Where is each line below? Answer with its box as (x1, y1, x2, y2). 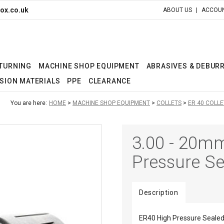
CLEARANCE (88, 76, 131, 85)
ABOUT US (163, 6, 192, 13)
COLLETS (156, 99, 181, 106)
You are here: (10, 99, 47, 106)
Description (139, 188, 178, 196)
